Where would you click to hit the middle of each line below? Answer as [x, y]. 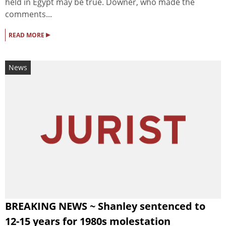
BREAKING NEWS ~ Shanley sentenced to [105, 206]
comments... [29, 14]
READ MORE [27, 35]
